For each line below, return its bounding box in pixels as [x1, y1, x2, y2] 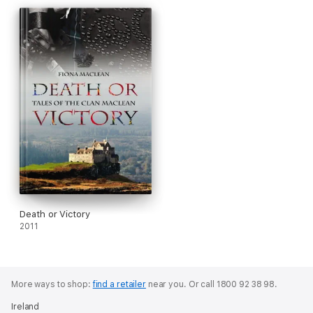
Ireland [11, 301, 40, 312]
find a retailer [92, 279, 146, 289]
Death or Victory [20, 208, 90, 219]
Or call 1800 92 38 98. [188, 279, 277, 289]
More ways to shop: [11, 279, 93, 289]
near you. [145, 279, 189, 289]
